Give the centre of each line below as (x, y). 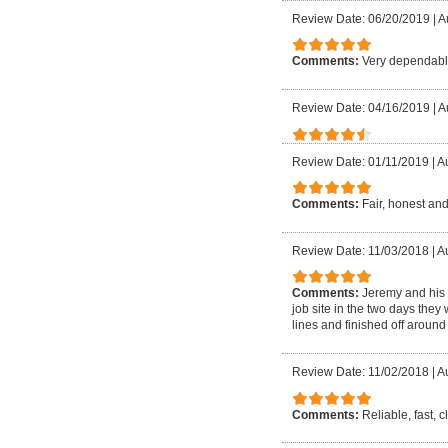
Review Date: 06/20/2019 (361, 18)
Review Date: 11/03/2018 (360, 250)
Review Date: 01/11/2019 (360, 161)
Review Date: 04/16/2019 (361, 107)
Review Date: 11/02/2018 (360, 371)
